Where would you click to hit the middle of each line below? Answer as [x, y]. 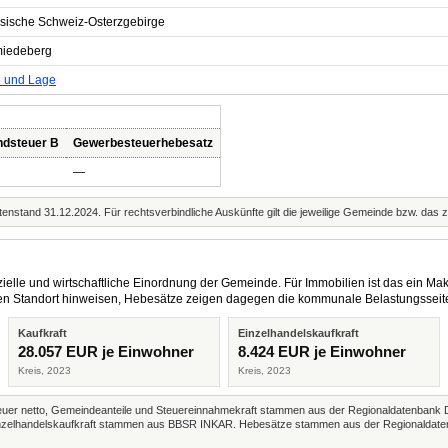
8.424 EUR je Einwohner [322, 351]
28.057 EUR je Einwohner [106, 351]
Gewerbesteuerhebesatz [143, 143]
